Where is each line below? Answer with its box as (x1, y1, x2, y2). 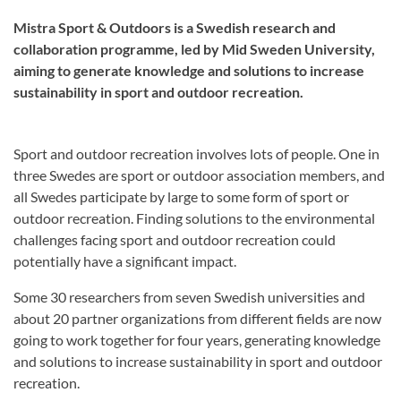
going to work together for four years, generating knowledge (13, 331, 380, 348)
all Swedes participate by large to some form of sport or (13, 188, 349, 205)
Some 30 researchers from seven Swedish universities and (13, 288, 365, 305)
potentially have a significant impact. (13, 252, 236, 269)
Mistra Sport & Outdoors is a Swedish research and (13, 19, 336, 36)
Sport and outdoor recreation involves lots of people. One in (13, 145, 380, 162)
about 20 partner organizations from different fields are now (13, 310, 381, 327)
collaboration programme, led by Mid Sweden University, (13, 40, 375, 57)
